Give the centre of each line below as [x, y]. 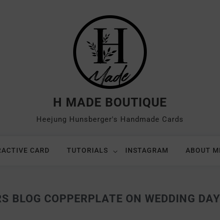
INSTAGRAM [147, 150]
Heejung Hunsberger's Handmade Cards [110, 119]
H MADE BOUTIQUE [110, 102]
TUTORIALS [87, 150]
